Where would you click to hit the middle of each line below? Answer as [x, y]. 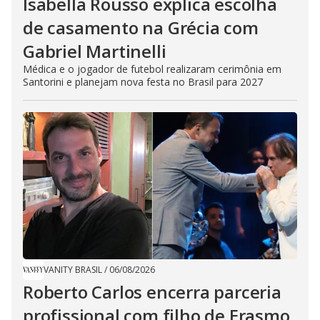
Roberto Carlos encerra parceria [152, 291]
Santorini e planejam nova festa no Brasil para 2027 [143, 81]
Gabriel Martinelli [95, 51]
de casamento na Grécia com [141, 27]
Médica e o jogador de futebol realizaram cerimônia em [152, 69]
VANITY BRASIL [73, 269]
